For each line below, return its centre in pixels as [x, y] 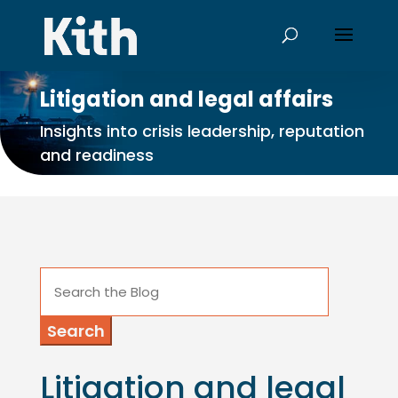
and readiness [96, 155]
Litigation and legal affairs [186, 99]
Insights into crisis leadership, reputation [202, 131]
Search [64, 278]
